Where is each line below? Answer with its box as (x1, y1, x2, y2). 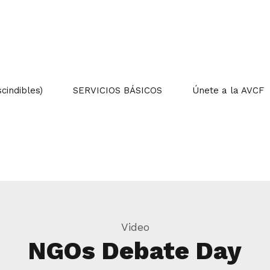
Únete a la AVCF (192, 85, 264, 96)
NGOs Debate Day (28, 236, 242, 265)
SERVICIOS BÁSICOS (73, 85, 162, 96)
